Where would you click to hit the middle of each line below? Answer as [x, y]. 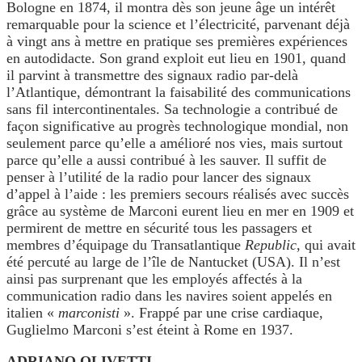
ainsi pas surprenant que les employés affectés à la [154, 279]
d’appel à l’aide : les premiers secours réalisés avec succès [178, 194]
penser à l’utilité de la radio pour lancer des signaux [159, 177]
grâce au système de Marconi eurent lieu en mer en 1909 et [180, 211]
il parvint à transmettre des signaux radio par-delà [152, 76]
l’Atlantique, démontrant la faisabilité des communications [179, 93]
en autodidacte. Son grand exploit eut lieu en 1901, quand [176, 59]
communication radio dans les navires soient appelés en [169, 296]
